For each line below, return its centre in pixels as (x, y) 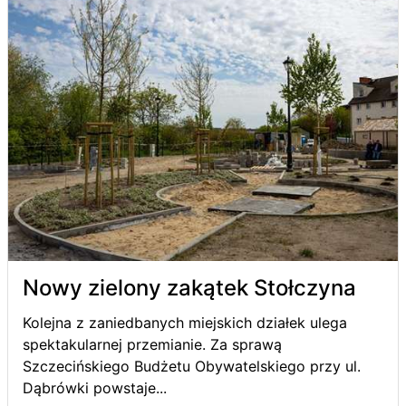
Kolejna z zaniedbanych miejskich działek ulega (185, 322)
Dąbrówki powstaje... (95, 387)
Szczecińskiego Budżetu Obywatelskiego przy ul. (192, 366)
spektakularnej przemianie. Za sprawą (152, 344)
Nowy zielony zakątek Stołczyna (189, 287)
